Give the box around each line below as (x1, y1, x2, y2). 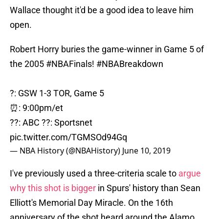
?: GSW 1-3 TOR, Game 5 (10, 88, 104, 99)
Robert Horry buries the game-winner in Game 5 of (10, 44, 204, 55)
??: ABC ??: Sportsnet (10, 117, 92, 128)
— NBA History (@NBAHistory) (10, 145, 122, 156)
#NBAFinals (46, 59, 92, 69)
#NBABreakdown (96, 59, 163, 69)
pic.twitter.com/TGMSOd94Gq (10, 132, 127, 143)
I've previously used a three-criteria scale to (10, 168, 178, 179)
